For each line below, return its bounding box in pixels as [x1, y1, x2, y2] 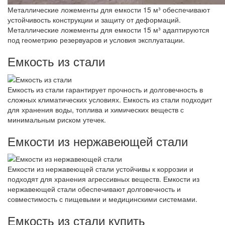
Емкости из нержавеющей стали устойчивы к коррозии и [8, 164, 193, 174]
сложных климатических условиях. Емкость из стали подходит [8, 94, 212, 104]
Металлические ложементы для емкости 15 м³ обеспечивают [8, 5, 210, 15]
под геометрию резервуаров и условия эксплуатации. [8, 35, 185, 45]
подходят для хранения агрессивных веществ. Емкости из [8, 174, 199, 184]
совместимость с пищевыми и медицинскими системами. [8, 194, 197, 204]
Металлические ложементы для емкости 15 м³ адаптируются [8, 25, 209, 35]
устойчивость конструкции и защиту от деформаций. [8, 15, 181, 25]
